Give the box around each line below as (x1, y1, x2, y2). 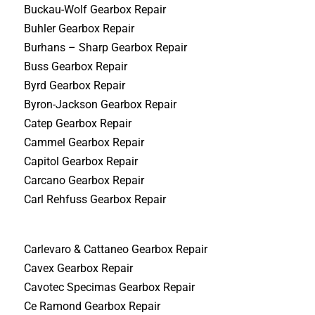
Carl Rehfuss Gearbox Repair (24, 192, 167, 206)
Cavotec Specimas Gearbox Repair (24, 281, 195, 295)
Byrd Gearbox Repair (24, 78, 126, 92)
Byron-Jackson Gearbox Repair (24, 97, 177, 111)
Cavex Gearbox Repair (24, 262, 134, 276)
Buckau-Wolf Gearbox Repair (24, 2, 167, 16)
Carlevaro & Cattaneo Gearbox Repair (24, 243, 208, 257)
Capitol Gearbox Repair (24, 154, 139, 168)
